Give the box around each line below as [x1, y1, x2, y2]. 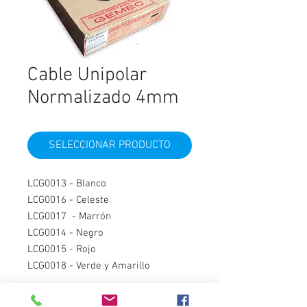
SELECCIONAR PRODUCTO [49, 138, 171, 152]
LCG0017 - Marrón [27, 210, 111, 223]
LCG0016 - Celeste [27, 194, 109, 206]
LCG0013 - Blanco [27, 177, 106, 190]
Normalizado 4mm [27, 86, 179, 110]
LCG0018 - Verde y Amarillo [27, 260, 150, 272]
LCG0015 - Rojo [27, 243, 96, 256]
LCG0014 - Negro [27, 227, 103, 239]
